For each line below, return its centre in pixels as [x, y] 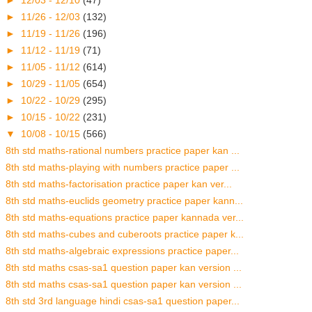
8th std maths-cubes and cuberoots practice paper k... [125, 234]
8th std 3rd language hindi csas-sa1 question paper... [123, 301]
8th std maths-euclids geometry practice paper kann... [124, 200]
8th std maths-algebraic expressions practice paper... [122, 250]
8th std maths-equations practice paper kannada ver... [125, 217]
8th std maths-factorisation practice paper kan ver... [119, 184]
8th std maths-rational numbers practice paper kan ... [123, 150]
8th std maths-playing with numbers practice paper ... [123, 167]
